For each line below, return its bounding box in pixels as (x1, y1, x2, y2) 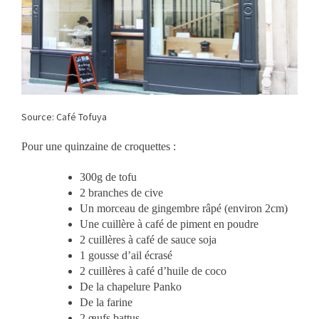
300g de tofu (80, 171, 137, 184)
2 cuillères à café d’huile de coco (80, 265, 226, 278)
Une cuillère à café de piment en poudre (80, 218, 261, 231)
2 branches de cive (80, 187, 163, 199)
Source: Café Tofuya (21, 110, 107, 124)
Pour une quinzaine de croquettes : (21, 140, 176, 153)
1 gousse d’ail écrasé (80, 249, 175, 262)
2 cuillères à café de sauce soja (80, 234, 216, 246)
